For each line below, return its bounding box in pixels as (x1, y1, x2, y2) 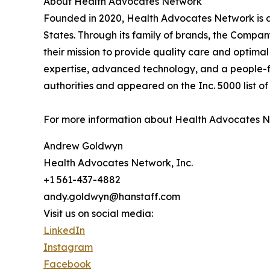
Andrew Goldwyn (43, 139, 123, 152)
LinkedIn (43, 224, 85, 236)
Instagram (43, 240, 93, 253)
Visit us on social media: (43, 207, 153, 219)
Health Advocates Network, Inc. (43, 156, 193, 169)
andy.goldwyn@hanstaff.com (43, 190, 180, 202)
